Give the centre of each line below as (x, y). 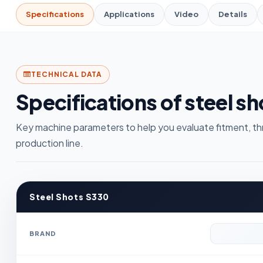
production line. (50, 143)
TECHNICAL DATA (67, 74)
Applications (129, 14)
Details (233, 14)
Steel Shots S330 (69, 196)
